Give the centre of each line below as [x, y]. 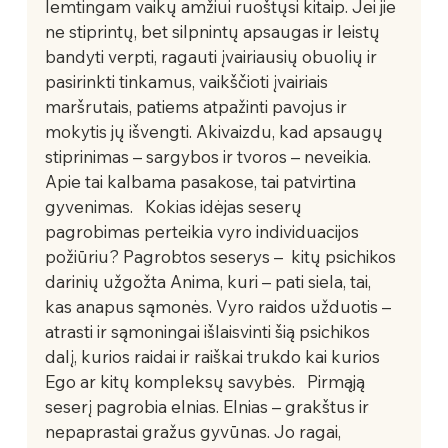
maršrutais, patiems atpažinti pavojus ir [197, 106]
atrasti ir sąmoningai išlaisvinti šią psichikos [209, 331]
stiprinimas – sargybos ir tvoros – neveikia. [209, 156]
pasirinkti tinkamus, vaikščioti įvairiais [188, 81]
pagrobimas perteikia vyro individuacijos [203, 231]
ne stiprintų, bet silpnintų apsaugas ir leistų [214, 31]
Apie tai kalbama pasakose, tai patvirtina [202, 181]
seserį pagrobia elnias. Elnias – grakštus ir [208, 406]
